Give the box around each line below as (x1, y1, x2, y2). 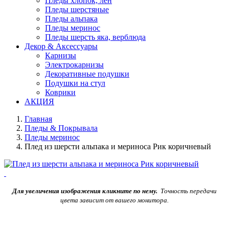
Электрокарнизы (45, 60, 104, 69)
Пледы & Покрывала (25, 124, 98, 132)
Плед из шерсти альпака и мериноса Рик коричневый (25, 142, 211, 151)
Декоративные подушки (45, 70, 129, 78)
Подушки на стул (45, 79, 105, 87)
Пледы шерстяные (45, 5, 109, 14)
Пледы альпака (45, 14, 98, 23)
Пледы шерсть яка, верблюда (45, 33, 146, 41)
